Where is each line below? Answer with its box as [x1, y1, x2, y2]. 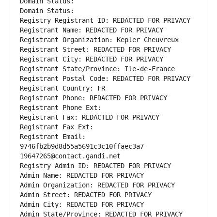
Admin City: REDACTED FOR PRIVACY [20, 201, 144, 209]
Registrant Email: [20, 133, 86, 141]
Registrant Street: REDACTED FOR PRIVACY [20, 46, 171, 54]
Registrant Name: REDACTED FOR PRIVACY [20, 26, 163, 34]
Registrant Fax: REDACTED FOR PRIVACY [20, 113, 159, 122]
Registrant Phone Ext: [20, 104, 101, 112]
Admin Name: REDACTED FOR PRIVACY [20, 171, 144, 180]
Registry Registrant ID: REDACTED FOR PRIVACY [20, 16, 190, 25]
